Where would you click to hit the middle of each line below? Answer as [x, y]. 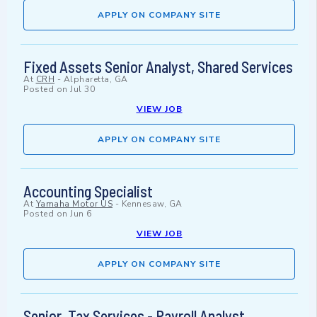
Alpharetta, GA [96, 80]
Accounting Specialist [88, 191]
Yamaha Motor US [74, 204]
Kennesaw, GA [152, 204]
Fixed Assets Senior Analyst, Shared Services [158, 67]
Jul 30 [82, 90]
